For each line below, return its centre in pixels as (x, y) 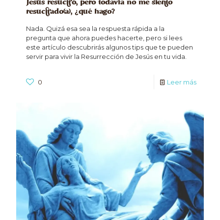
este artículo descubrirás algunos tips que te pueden (110, 47)
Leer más (182, 82)
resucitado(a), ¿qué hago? (70, 12)
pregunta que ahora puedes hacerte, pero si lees (104, 38)
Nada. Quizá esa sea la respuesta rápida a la (95, 29)
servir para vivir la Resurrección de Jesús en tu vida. (106, 57)
